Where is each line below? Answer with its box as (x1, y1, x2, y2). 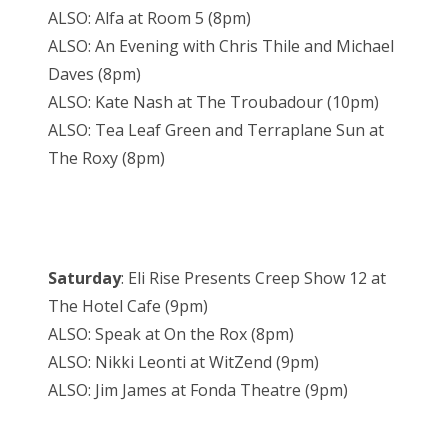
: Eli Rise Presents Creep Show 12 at (121, 267, 386, 290)
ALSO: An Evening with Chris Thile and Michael (48, 35, 394, 58)
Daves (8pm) (48, 63, 141, 86)
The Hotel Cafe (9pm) (48, 295, 208, 318)
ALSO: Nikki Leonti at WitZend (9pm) (48, 351, 319, 374)
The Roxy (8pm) (48, 147, 165, 170)
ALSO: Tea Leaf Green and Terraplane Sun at (48, 119, 384, 142)
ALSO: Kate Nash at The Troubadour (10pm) (48, 91, 379, 114)
